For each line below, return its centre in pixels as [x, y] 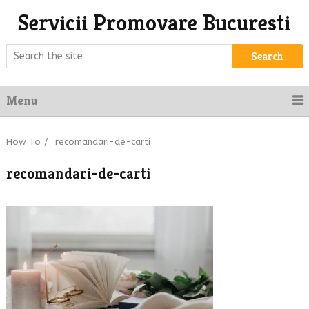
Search [267, 56]
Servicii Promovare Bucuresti [154, 23]
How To [23, 142]
